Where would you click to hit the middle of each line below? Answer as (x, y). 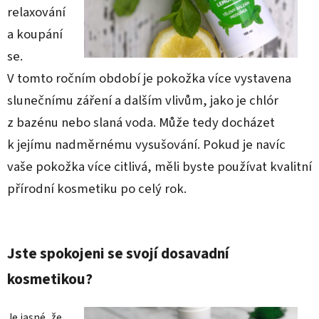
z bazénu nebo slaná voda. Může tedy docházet (141, 122)
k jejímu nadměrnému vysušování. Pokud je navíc (146, 144)
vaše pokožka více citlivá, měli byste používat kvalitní (159, 166)
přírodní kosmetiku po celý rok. (97, 188)
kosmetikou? (51, 279)
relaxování (36, 12)
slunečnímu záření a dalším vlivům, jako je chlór (143, 100)
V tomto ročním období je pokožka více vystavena (149, 78)
